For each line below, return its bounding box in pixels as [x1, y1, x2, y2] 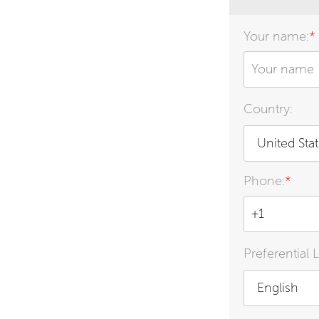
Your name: [244, 28, 309, 44]
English [257, 280, 298, 296]
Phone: [244, 173, 285, 189]
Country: [244, 101, 293, 117]
